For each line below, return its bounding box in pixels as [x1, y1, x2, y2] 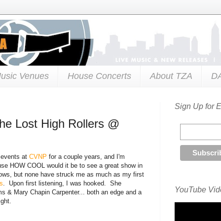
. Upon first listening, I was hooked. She [3, 179, 121, 187]
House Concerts [68, 71, 131, 81]
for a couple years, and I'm [47, 152, 125, 160]
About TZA [150, 71, 192, 81]
